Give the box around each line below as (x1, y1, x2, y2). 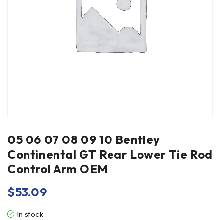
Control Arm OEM (7, 162, 109, 176)
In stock (16, 209, 44, 219)
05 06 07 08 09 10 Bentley (7, 132, 161, 147)
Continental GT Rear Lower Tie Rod (7, 147, 213, 162)
